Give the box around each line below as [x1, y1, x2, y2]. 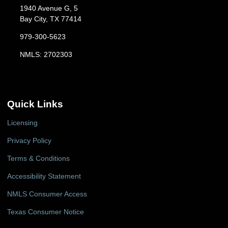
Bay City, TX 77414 [19, 15, 81, 23]
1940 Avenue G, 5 [19, 4, 78, 13]
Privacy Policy [7, 136, 51, 145]
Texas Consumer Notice [7, 208, 84, 216]
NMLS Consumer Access [7, 190, 87, 198]
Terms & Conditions [7, 154, 70, 162]
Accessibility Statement [7, 172, 81, 180]
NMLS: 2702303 [19, 50, 72, 59]
